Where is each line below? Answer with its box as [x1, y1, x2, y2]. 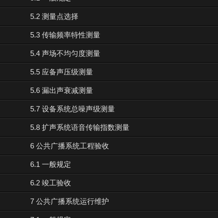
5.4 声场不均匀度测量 [30, 49, 100, 57]
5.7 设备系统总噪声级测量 [30, 105, 115, 113]
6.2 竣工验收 [30, 179, 71, 187]
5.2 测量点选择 [30, 12, 78, 20]
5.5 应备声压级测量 [30, 68, 93, 76]
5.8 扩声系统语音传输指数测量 [30, 123, 129, 131]
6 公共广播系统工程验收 [30, 142, 109, 150]
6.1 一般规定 [30, 160, 71, 168]
